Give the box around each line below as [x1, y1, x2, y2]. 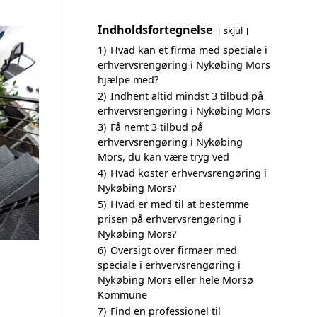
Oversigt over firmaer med [110, 243, 237, 257]
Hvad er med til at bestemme [110, 197, 249, 211]
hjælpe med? [98, 73, 158, 86]
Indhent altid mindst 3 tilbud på [110, 89, 263, 103]
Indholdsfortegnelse [98, 22, 212, 38]
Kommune [98, 288, 147, 301]
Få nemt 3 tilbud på [110, 120, 203, 134]
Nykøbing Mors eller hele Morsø [98, 273, 253, 287]
